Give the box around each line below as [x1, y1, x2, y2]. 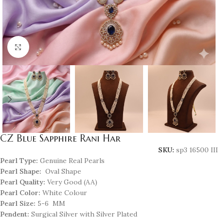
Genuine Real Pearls [40, 156, 105, 165]
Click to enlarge [29, 43, 77, 51]
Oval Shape [43, 167, 81, 176]
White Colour [40, 188, 87, 198]
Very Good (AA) [45, 178, 97, 187]
